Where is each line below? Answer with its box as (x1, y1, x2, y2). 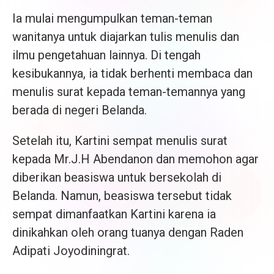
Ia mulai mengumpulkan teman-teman (12, 11, 212, 26)
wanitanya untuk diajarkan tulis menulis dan (12, 29, 239, 45)
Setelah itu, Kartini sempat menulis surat (12, 133, 228, 149)
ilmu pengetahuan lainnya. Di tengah (12, 48, 201, 63)
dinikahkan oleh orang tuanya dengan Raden (12, 225, 243, 240)
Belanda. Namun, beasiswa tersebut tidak (12, 188, 232, 204)
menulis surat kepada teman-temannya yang (12, 84, 245, 100)
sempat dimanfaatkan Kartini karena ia (12, 207, 216, 222)
